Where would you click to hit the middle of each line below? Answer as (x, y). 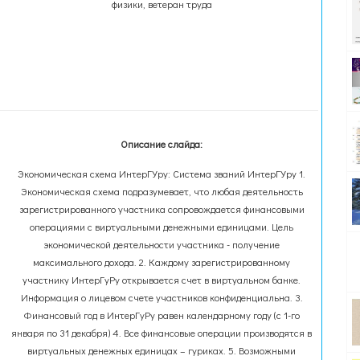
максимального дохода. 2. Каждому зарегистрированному (162, 262)
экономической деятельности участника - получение (162, 244)
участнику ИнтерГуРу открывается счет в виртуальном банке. (162, 280)
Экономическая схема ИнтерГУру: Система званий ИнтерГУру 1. (162, 174)
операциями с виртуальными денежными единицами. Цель (162, 227)
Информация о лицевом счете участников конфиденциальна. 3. (162, 297)
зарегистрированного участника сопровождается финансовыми (162, 209)
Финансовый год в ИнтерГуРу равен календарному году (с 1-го (162, 315)
